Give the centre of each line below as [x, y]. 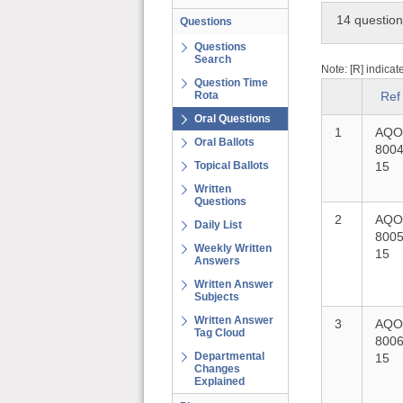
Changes [217, 369]
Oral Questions [233, 119]
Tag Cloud [219, 333]
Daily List [218, 225]
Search [213, 59]
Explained [219, 381]
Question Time [231, 83]
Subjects [217, 297]
